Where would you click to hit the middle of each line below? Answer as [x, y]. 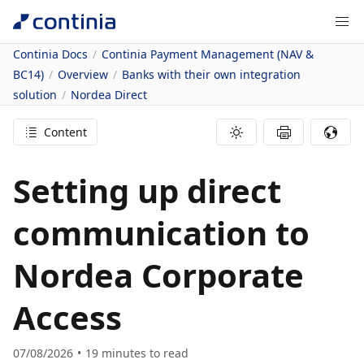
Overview [83, 74]
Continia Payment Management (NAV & [208, 54]
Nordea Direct [109, 95]
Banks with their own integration [211, 74]
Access [67, 317]
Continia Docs [50, 54]
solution [35, 95]
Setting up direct [147, 191]
